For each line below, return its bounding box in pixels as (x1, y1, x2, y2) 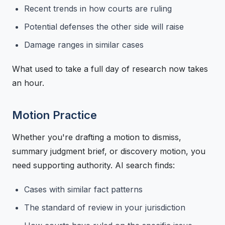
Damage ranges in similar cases (24, 39, 144, 50)
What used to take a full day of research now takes (12, 63, 208, 74)
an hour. (12, 77, 44, 88)
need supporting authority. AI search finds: (12, 160, 175, 170)
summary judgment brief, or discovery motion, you (12, 146, 205, 156)
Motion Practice (12, 108, 97, 122)
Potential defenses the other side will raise (24, 21, 184, 32)
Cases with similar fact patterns (24, 184, 143, 194)
